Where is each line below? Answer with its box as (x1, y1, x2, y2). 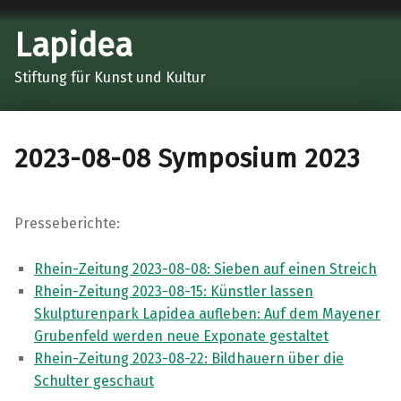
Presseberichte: (14, 215, 120, 233)
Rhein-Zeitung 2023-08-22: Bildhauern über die (34, 350, 345, 368)
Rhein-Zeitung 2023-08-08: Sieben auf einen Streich (34, 260, 378, 278)
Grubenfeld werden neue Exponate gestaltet (34, 328, 329, 346)
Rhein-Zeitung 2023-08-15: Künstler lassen (34, 283, 314, 301)
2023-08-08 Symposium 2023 (14, 142, 360, 175)
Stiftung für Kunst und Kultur (14, 68, 206, 86)
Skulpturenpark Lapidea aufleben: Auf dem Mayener (34, 305, 381, 323)
